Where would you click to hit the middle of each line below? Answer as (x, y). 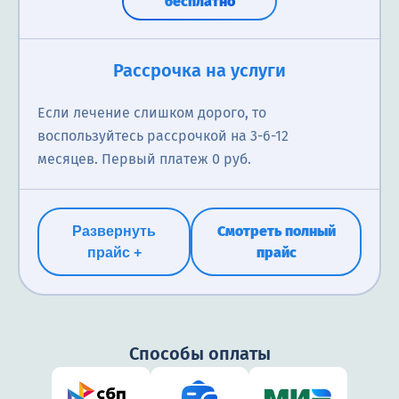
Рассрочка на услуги (199, 71)
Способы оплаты (199, 354)
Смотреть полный (276, 231)
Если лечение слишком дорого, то (152, 113)
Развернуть (114, 231)
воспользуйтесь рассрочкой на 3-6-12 (163, 136)
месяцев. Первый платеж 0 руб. (144, 159)
